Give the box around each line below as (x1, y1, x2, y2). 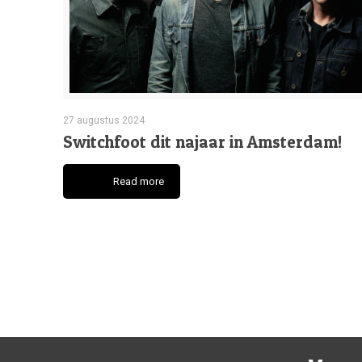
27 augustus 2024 (62, 114, 145, 126)
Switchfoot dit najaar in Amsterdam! (62, 131, 342, 152)
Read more (112, 175, 164, 187)
